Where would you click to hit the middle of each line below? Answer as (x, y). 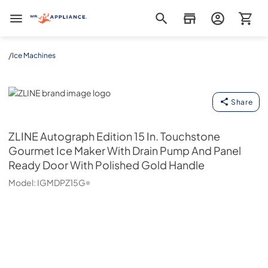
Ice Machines (34, 55)
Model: (23, 182)
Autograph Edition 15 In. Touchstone (130, 136)
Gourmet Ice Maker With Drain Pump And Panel (125, 151)
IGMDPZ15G (61, 182)
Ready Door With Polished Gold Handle (106, 165)
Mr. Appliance (56, 18)
